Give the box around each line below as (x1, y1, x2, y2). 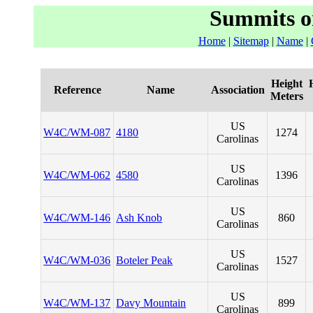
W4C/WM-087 (43, 126, 111, 138)
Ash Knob (116, 212, 163, 224)
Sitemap (233, 35, 269, 47)
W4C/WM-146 (43, 212, 111, 224)
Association (210, 84, 265, 96)
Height (270, 78, 303, 89)
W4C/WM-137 (43, 297, 111, 309)
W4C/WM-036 (43, 254, 111, 266)
